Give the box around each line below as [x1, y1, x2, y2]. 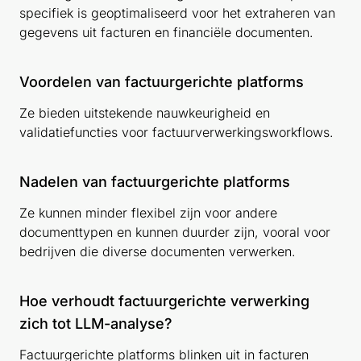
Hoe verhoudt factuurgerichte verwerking [19, 292, 309, 309]
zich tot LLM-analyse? [19, 314, 172, 332]
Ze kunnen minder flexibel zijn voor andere [19, 204, 277, 221]
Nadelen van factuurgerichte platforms [19, 172, 290, 190]
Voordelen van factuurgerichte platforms [19, 73, 304, 90]
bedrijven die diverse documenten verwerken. [19, 243, 296, 259]
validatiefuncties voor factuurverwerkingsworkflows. [19, 123, 334, 140]
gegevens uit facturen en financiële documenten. [19, 23, 313, 40]
